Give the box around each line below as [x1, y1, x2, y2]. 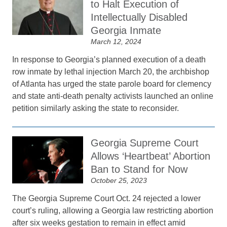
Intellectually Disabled [91, 12, 188, 23]
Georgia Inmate [91, 25, 162, 36]
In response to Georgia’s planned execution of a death [12, 55, 206, 64]
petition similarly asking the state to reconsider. [12, 104, 179, 112]
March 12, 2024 [91, 37, 142, 46]
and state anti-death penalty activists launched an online [12, 92, 214, 100]
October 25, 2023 [91, 176, 147, 184]
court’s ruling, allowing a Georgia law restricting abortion [12, 206, 214, 215]
